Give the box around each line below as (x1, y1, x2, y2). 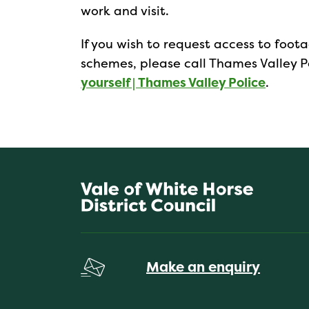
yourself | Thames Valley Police (81, 74, 266, 91)
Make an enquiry (146, 257, 260, 276)
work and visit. (81, 2, 169, 19)
